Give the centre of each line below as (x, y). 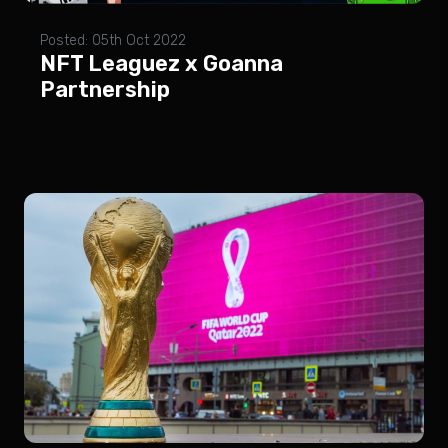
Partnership (105, 89)
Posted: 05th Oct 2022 (113, 40)
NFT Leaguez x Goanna (161, 63)
